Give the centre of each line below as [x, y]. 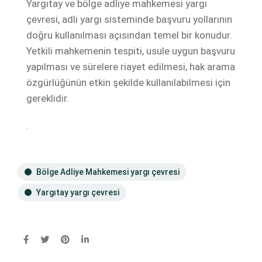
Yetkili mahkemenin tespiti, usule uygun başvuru [131, 51]
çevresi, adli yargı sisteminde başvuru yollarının [129, 19]
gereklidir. [48, 98]
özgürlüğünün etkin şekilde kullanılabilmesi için [128, 82]
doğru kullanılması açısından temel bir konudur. [129, 35]
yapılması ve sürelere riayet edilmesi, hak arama [131, 66]
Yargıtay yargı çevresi [78, 192]
